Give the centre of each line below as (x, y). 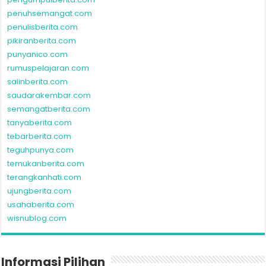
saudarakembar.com (49, 96)
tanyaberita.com (40, 123)
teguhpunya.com (41, 150)
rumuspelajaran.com (48, 68)
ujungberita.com (39, 191)
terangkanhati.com (45, 178)
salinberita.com (38, 82)
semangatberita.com (49, 109)
